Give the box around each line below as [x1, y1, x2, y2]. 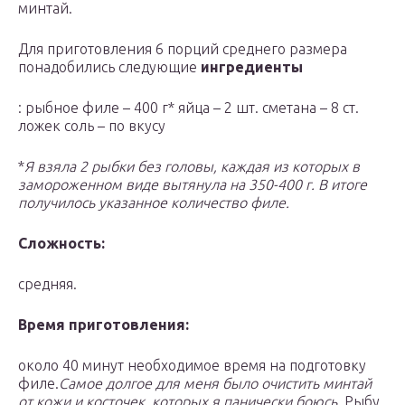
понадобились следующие [18, 59, 201, 76]
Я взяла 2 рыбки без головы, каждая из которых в [24, 158, 360, 175]
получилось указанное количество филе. [18, 194, 289, 212]
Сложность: [18, 235, 105, 252]
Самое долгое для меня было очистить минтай [59, 375, 372, 392]
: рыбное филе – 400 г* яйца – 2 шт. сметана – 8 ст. [18, 99, 359, 117]
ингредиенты [201, 59, 303, 76]
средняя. [18, 276, 77, 293]
